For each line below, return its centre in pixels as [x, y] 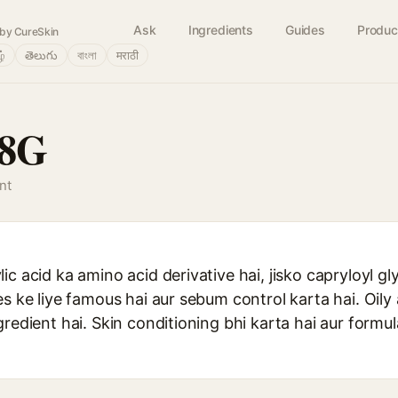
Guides [305, 30]
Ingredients [220, 30]
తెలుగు [41, 55]
